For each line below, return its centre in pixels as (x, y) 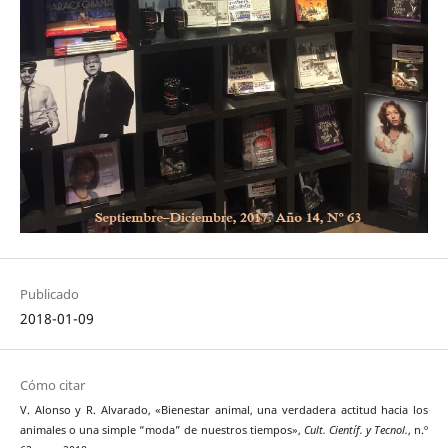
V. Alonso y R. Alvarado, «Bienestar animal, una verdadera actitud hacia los (224, 410)
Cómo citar (52, 385)
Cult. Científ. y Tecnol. (355, 430)
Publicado (49, 294)
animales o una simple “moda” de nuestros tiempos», (161, 430)
